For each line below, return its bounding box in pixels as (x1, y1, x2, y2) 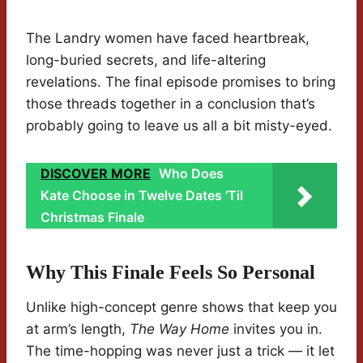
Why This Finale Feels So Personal (26, 262, 315, 284)
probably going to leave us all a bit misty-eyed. (26, 117, 332, 135)
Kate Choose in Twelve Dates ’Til (41, 187, 243, 204)
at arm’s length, (26, 321, 130, 338)
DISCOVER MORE (41, 165, 151, 182)
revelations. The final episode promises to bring (26, 74, 335, 91)
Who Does (159, 165, 224, 182)
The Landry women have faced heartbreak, (26, 30, 310, 47)
